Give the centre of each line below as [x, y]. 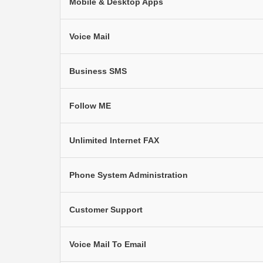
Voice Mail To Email [108, 244]
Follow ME [90, 106]
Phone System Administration [129, 175]
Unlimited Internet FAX [114, 140]
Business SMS [98, 71]
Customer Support [106, 210]
